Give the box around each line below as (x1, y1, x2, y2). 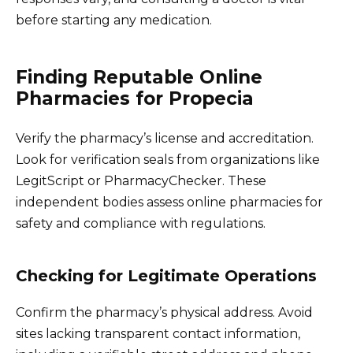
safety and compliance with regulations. (16, 215, 266, 231)
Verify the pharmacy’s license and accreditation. (16, 130, 314, 146)
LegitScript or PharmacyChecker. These (16, 173, 266, 188)
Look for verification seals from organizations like (16, 151, 320, 167)
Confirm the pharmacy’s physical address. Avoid (16, 304, 313, 320)
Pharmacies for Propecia (16, 87, 254, 110)
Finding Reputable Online (16, 65, 262, 88)
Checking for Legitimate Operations (16, 266, 317, 285)
